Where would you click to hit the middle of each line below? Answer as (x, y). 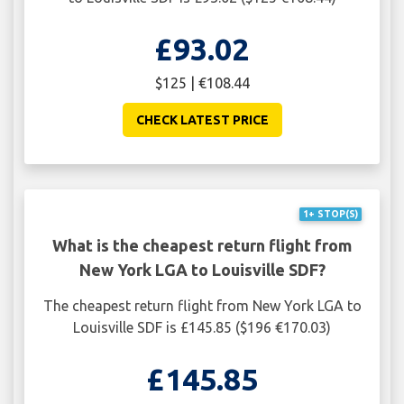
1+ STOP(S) (330, 214)
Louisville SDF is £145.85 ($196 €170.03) (202, 328)
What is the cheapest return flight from (202, 246)
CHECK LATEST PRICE (202, 119)
